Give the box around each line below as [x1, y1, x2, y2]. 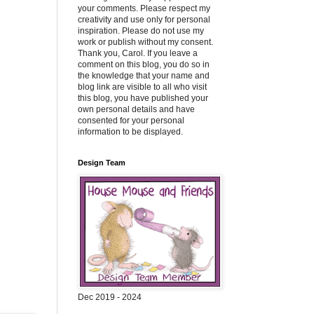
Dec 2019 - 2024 [78, 292, 142, 302]
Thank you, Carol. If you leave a [78, 48, 198, 58]
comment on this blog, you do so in [78, 60, 210, 69]
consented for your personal [78, 116, 184, 125]
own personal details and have [78, 104, 195, 114]
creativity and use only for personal [78, 15, 210, 25]
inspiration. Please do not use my [78, 26, 204, 36]
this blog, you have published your [78, 93, 208, 103]
